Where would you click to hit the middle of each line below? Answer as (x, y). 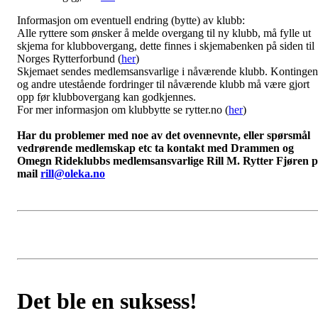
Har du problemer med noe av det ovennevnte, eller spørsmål (164, 136)
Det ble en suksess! (107, 301)
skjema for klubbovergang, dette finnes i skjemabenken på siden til (166, 46)
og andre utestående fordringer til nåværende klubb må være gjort (163, 84)
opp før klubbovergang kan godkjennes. (106, 97)
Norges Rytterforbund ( (69, 59)
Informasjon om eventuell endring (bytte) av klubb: (131, 21)
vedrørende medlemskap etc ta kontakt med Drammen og (155, 148)
